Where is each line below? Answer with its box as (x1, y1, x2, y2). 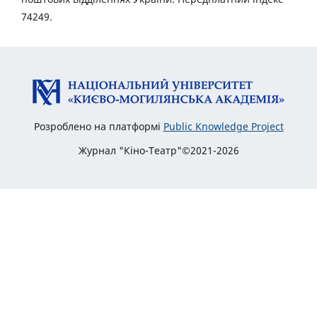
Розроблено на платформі (33, 120, 163, 134)
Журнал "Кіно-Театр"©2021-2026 (78, 144, 239, 158)
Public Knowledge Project (163, 120, 284, 134)
